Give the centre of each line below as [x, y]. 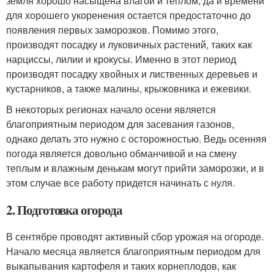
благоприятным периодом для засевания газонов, [120, 124]
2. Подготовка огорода [64, 210]
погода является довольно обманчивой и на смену [121, 153]
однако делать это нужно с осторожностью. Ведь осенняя [136, 139]
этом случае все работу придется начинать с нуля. [120, 183]
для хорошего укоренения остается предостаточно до [128, 15]
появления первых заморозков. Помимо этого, [112, 30]
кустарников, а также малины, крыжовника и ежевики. [129, 88]
